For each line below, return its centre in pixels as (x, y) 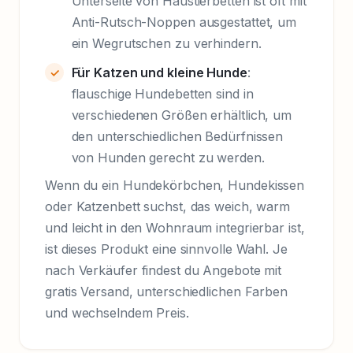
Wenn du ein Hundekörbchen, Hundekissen (175, 185)
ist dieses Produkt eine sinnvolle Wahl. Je (166, 249)
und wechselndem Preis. (117, 312)
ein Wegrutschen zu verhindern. (166, 44)
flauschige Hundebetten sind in (162, 93)
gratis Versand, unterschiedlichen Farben (166, 291)
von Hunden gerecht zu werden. (168, 157)
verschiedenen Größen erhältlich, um (182, 115)
